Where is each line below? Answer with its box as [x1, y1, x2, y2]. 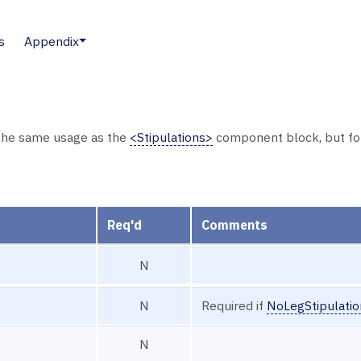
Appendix [23, 32, 79, 49]
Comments [201, 216, 268, 233]
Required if [201, 297, 267, 313]
